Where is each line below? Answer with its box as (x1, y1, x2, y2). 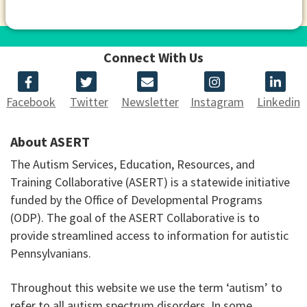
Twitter (69, 94, 108, 110)
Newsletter (121, 94, 179, 110)
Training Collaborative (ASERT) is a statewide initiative (10, 174, 290, 191)
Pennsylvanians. (10, 245, 91, 262)
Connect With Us (103, 49, 204, 66)
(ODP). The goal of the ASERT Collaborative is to (10, 210, 260, 226)
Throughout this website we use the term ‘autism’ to (10, 279, 282, 295)
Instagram (190, 94, 244, 110)
